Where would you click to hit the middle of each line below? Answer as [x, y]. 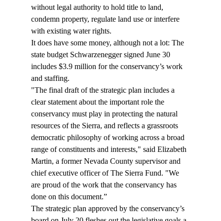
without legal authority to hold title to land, [98, 7]
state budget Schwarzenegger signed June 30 [101, 55]
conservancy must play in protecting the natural [105, 114]
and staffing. [50, 78]
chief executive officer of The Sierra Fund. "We [106, 173]
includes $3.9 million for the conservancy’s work [108, 67]
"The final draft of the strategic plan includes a [104, 90]
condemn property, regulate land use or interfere [106, 19]
